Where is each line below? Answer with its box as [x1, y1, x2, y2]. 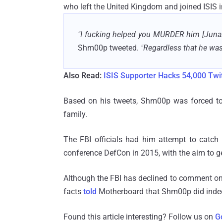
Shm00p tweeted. [78, 43, 139, 53]
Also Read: [63, 70, 102, 80]
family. [63, 109, 87, 119]
